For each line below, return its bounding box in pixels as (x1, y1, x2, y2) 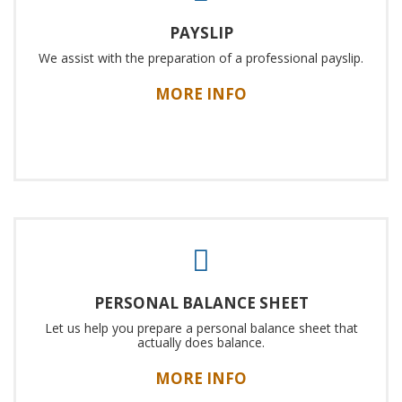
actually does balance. (137, 334, 265, 351)
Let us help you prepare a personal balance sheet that (44, 319, 358, 336)
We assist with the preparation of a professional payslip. (39, 49, 363, 66)
